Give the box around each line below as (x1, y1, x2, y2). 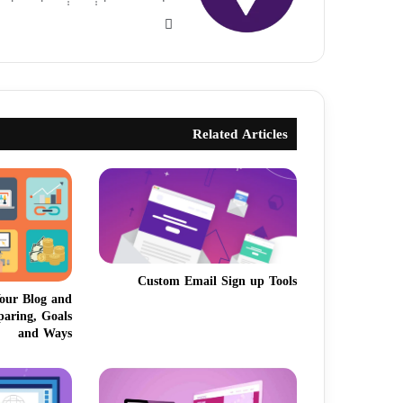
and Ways (18, 320, 73, 345)
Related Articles (193, 121, 288, 148)
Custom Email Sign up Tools (138, 268, 297, 293)
